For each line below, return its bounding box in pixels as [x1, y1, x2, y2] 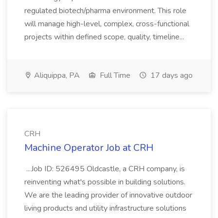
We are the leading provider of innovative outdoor [24, 190, 192, 200]
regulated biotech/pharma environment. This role [24, 5, 186, 16]
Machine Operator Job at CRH [24, 141, 153, 154]
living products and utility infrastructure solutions [24, 203, 186, 214]
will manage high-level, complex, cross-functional [24, 18, 189, 29]
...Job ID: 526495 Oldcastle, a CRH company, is [24, 163, 185, 174]
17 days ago [148, 70, 193, 81]
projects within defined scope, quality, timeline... [24, 32, 186, 42]
